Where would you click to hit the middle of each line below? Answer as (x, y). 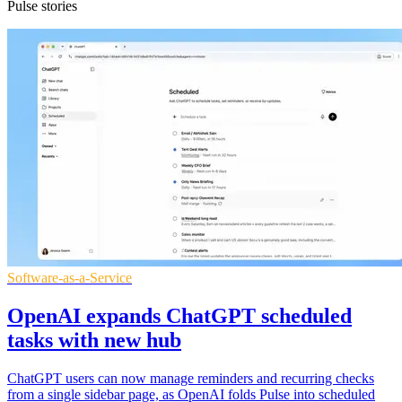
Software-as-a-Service (70, 277)
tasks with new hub (94, 340)
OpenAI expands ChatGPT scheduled (179, 315)
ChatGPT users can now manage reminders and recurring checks (191, 378)
